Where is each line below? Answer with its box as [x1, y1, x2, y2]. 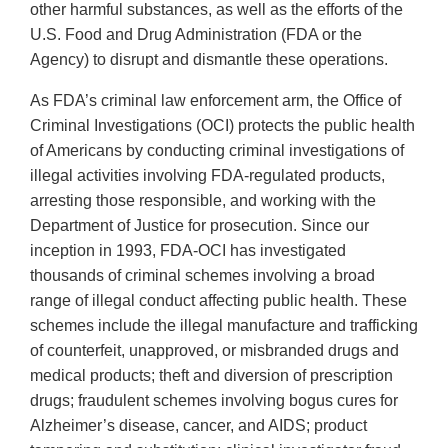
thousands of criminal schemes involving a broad [30, 267, 375, 285]
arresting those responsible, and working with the [30, 192, 376, 210]
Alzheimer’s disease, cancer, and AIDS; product [30, 417, 367, 435]
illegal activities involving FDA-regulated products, [30, 167, 385, 185]
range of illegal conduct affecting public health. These [30, 292, 407, 310]
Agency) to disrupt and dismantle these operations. [30, 51, 388, 69]
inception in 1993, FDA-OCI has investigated [30, 242, 346, 260]
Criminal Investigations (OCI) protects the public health [30, 117, 415, 135]
